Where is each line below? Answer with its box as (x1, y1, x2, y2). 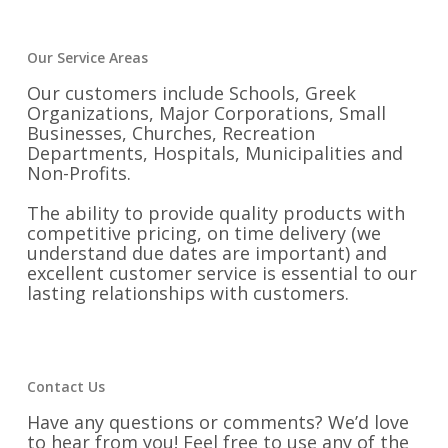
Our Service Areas (26, 48, 148, 67)
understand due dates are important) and (26, 241, 387, 265)
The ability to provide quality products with (26, 201, 405, 225)
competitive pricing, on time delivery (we (26, 221, 381, 245)
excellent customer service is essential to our (26, 261, 417, 285)
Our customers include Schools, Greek (26, 81, 356, 105)
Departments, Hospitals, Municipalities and (26, 141, 403, 165)
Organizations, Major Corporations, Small (26, 101, 386, 125)
